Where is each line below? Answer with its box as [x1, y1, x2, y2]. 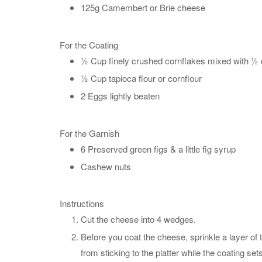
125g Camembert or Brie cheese [81, 1, 205, 13]
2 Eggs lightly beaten [81, 89, 160, 102]
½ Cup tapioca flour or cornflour [81, 71, 202, 84]
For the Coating [60, 38, 118, 51]
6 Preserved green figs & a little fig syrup [81, 142, 236, 155]
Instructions [60, 197, 104, 210]
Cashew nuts [81, 160, 131, 173]
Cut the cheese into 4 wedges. [81, 213, 196, 226]
